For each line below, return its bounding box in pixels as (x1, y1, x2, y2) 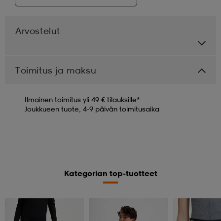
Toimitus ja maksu (15, 64, 97, 75)
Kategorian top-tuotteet (64, 168, 157, 178)
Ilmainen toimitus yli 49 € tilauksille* (25, 95, 140, 104)
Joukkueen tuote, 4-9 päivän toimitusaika (25, 104, 159, 113)
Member (9, 200, 31, 206)
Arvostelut (15, 25, 60, 36)
